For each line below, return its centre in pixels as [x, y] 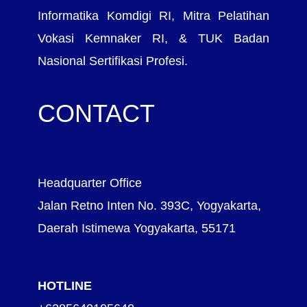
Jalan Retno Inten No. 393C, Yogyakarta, [149, 206]
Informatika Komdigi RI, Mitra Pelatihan [153, 15]
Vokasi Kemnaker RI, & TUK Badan [153, 38]
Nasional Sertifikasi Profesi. [113, 60]
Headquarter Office [90, 183]
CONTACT [96, 114]
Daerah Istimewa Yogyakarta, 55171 [137, 228]
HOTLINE [65, 286]
